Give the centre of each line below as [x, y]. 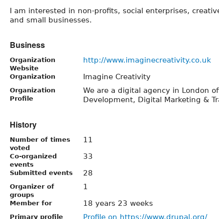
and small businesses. [51, 20]
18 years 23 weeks [118, 203]
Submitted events [41, 173]
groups [22, 195]
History [23, 124]
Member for [31, 203]
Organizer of [32, 186]
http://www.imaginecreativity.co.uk [147, 60]
